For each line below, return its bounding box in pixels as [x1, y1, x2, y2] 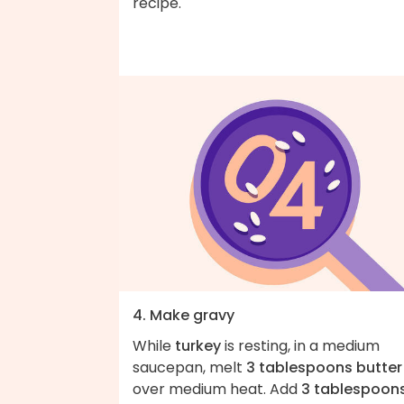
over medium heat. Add [133, 378, 301, 399]
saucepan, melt [133, 356, 246, 378]
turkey [175, 335, 221, 356]
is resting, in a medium [221, 335, 380, 356]
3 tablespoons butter [246, 356, 402, 378]
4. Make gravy [133, 304, 234, 326]
